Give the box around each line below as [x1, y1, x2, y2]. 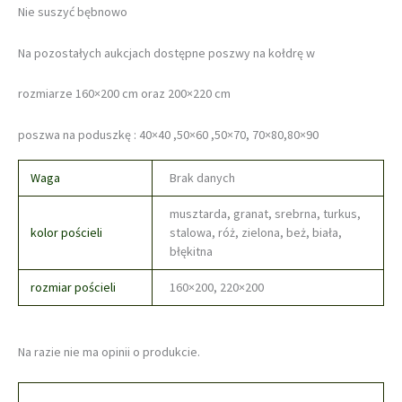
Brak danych [169, 170, 235, 187]
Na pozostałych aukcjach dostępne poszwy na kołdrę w [18, 44, 315, 61]
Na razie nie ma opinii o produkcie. [18, 343, 200, 360]
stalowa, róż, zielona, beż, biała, [169, 224, 342, 241]
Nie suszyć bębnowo [18, 4, 127, 21]
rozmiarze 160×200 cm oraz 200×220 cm [18, 85, 231, 102]
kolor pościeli [30, 224, 102, 241]
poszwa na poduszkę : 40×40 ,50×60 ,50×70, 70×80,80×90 [18, 126, 319, 143]
